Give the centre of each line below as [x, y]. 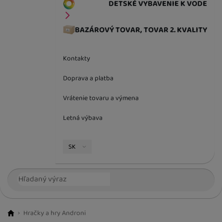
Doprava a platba [88, 79]
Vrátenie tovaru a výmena [101, 98]
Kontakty [77, 59]
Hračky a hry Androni [55, 213]
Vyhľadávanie [45, 175]
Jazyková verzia [120, 146]
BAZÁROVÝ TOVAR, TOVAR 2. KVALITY [141, 30]
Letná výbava [83, 118]
